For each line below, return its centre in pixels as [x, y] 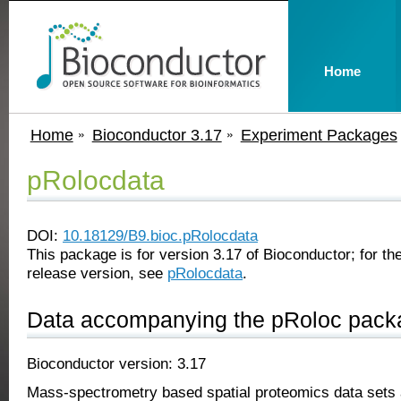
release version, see [97, 273]
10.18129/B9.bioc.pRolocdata [160, 235]
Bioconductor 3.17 [157, 135]
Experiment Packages [319, 135]
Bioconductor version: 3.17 [116, 363]
